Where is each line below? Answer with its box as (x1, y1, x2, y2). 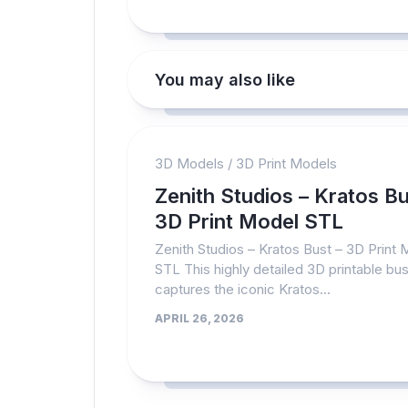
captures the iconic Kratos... (155, 280, 331, 298)
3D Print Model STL (155, 209, 343, 233)
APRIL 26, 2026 (155, 311, 244, 325)
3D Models (155, 155, 224, 172)
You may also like (155, 70, 295, 89)
